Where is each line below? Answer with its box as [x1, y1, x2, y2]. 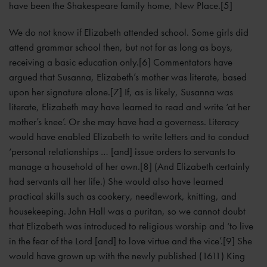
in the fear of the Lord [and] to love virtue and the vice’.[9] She [9, 234, 252, 247]
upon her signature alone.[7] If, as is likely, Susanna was [9, 85, 233, 98]
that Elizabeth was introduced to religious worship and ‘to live [9, 219, 253, 232]
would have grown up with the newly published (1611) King [9, 249, 245, 262]
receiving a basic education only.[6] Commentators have [9, 55, 232, 69]
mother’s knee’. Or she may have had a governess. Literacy [9, 114, 239, 128]
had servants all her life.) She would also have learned [9, 174, 223, 188]
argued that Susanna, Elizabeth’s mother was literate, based [9, 70, 247, 83]
